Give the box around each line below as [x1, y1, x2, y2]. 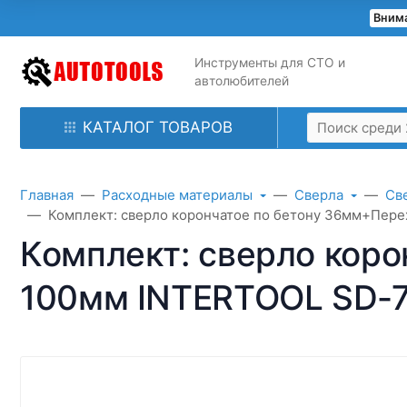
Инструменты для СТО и [194, 55, 345, 70]
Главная [20, 185, 74, 203]
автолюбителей [194, 73, 289, 88]
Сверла [293, 185, 343, 203]
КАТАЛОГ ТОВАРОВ [83, 118, 233, 137]
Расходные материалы [102, 185, 253, 203]
